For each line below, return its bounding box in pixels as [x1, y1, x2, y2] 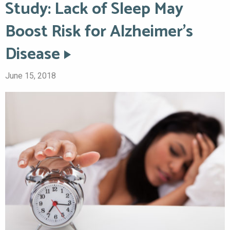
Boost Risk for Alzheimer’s [5, 18, 193, 45]
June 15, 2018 [5, 70, 56, 81]
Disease [5, 41, 60, 68]
